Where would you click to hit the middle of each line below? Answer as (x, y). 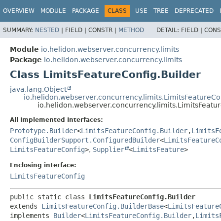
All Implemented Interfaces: (56, 120)
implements (32, 215)
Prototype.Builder (43, 130)
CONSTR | (103, 30)
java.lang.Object (38, 89)
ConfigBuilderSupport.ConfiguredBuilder (85, 140)
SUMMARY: (19, 30)
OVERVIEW (19, 11)
